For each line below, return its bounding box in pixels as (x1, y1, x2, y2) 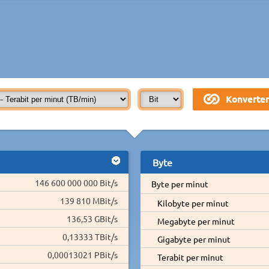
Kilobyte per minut (157, 197, 229, 208)
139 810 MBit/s (60, 195, 118, 206)
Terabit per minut (157, 251, 223, 262)
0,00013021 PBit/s (47, 249, 118, 260)
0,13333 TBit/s (62, 231, 118, 242)
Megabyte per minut (157, 215, 235, 226)
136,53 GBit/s (67, 213, 118, 224)
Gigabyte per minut (157, 233, 231, 244)
